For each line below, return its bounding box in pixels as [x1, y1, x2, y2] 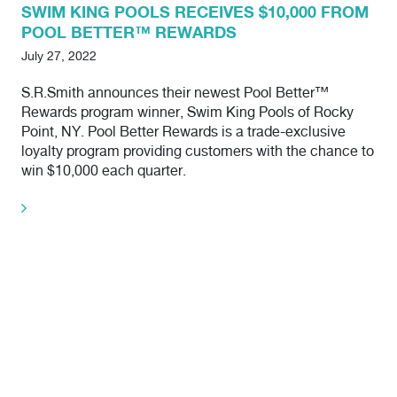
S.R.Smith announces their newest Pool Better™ [21, 86, 329, 102]
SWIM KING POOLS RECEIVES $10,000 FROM [21, 2, 369, 22]
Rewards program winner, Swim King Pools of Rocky [21, 105, 354, 121]
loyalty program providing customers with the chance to [21, 144, 374, 160]
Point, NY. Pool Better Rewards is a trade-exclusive [21, 125, 346, 141]
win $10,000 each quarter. [21, 164, 186, 180]
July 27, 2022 [21, 51, 97, 64]
